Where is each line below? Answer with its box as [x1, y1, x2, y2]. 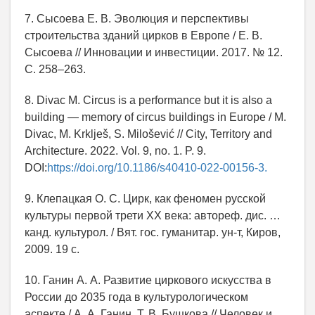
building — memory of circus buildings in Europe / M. [25, 111, 286, 124]
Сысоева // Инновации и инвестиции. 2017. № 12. [25, 46, 283, 59]
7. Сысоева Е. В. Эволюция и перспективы [25, 13, 249, 25]
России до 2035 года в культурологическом [25, 291, 248, 304]
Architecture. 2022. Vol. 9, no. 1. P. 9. [25, 145, 206, 157]
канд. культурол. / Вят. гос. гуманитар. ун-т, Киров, [25, 226, 281, 239]
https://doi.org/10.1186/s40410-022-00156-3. [47, 162, 267, 174]
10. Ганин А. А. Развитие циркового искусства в [25, 274, 271, 287]
